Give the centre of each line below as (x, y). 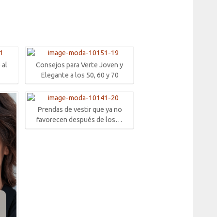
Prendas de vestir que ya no (79, 110)
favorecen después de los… (80, 120)
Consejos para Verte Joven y (80, 65)
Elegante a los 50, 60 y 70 (79, 75)
